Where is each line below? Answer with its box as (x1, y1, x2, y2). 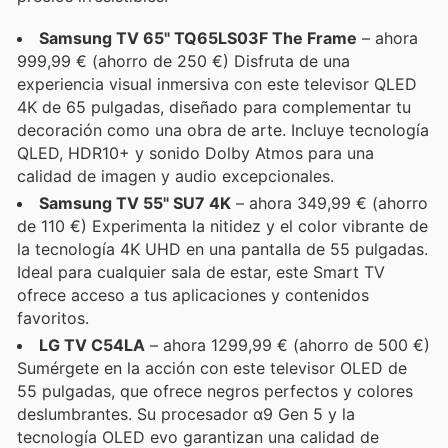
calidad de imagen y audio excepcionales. (17, 165, 334, 186)
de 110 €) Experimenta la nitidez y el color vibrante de (17, 215, 428, 236)
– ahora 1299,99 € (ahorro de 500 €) (145, 334, 430, 355)
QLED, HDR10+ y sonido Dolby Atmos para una (17, 142, 374, 163)
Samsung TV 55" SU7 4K (39, 192, 231, 213)
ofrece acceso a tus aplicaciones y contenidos (17, 284, 369, 305)
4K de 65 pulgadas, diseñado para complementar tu (17, 96, 411, 117)
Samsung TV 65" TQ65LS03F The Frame (39, 27, 357, 48)
